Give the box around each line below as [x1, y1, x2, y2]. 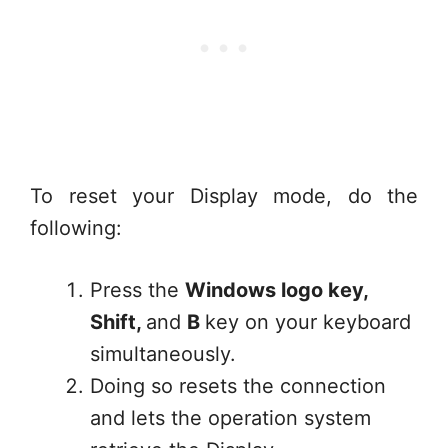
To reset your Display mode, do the [30, 184, 418, 208]
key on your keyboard [205, 310, 411, 334]
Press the [90, 278, 185, 302]
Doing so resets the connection [90, 374, 386, 398]
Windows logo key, [185, 278, 368, 302]
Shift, [90, 310, 146, 334]
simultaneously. [90, 342, 236, 366]
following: [30, 216, 122, 240]
